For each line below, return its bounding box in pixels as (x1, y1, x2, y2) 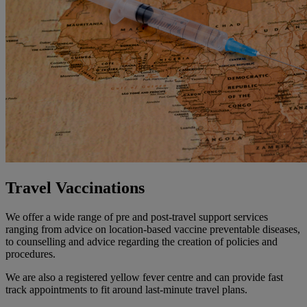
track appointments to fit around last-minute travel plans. (5, 284, 247, 296)
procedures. (5, 248, 58, 260)
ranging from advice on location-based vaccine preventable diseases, (5, 223, 300, 236)
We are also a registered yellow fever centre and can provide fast (5, 271, 283, 284)
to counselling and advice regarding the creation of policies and (5, 236, 278, 248)
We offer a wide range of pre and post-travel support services (5, 211, 268, 223)
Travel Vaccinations (5, 179, 149, 197)
